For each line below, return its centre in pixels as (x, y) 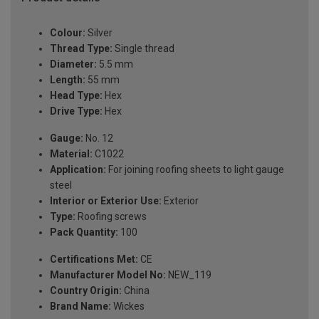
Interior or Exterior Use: (106, 201)
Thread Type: (81, 49)
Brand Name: (80, 307)
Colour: (68, 33)
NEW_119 (189, 275)
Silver (99, 33)
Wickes (128, 307)
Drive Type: (76, 111)
